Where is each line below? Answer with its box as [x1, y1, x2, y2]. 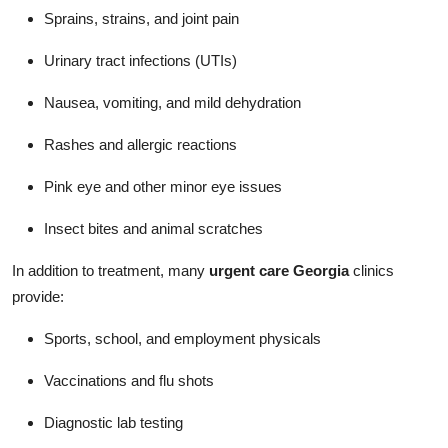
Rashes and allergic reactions [44, 135, 237, 153]
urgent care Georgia [209, 261, 349, 279]
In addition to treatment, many [12, 261, 209, 279]
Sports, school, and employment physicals [44, 329, 321, 347]
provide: [12, 287, 64, 305]
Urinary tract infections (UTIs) [44, 51, 237, 69]
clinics [349, 261, 394, 279]
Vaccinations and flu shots [44, 371, 214, 389]
